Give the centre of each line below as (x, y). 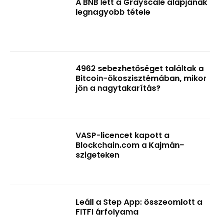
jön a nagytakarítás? (118, 88)
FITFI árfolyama (107, 212)
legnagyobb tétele (113, 12)
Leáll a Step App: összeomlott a (139, 202)
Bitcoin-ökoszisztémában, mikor (141, 79)
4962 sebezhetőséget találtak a (140, 69)
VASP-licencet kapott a (123, 135)
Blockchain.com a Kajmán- (130, 145)
